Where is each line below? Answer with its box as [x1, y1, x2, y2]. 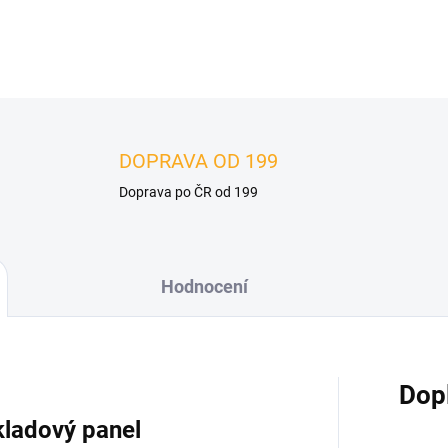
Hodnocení [161, 276, 248, 297]
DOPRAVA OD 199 [119, 149, 279, 173]
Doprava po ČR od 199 [119, 184, 259, 200]
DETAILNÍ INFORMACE [244, 8, 368, 22]
